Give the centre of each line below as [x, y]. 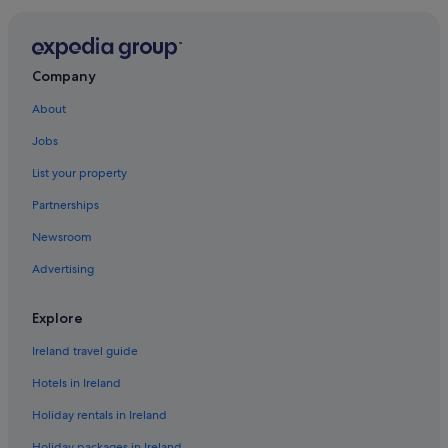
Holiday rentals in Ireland [99, 415]
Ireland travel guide [85, 351]
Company [64, 76]
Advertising [63, 269]
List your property [79, 173]
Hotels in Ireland [76, 383]
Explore [57, 318]
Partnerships [65, 205]
